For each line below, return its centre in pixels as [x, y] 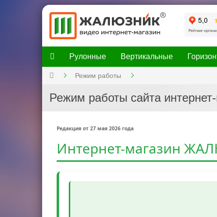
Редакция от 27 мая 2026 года [95, 128]
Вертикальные [147, 56]
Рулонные [88, 56]
